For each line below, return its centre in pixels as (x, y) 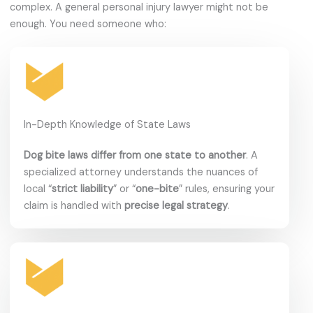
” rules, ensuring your (227, 189)
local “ (38, 189)
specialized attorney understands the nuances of (141, 172)
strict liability (82, 189)
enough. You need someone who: (88, 24)
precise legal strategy (176, 205)
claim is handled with (74, 205)
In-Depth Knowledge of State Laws (107, 124)
